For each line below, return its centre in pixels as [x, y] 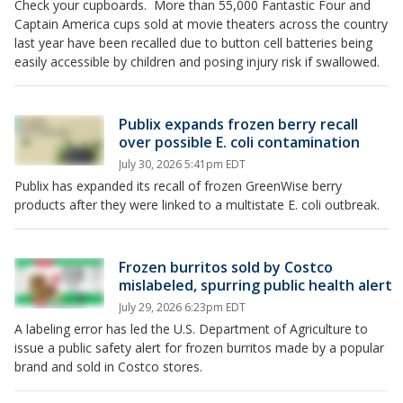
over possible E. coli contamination [239, 142]
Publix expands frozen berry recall [238, 124]
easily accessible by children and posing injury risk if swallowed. [197, 62]
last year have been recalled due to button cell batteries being [193, 43]
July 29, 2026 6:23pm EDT [182, 307]
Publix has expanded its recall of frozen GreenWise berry [178, 186]
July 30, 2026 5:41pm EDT [182, 164]
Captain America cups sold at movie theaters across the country [201, 24]
